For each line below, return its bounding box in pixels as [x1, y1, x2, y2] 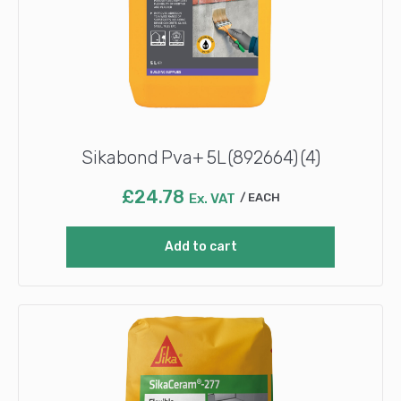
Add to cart [164, 238, 237, 254]
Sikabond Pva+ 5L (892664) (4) [81, 146, 320, 168]
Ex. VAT [188, 190, 235, 207]
